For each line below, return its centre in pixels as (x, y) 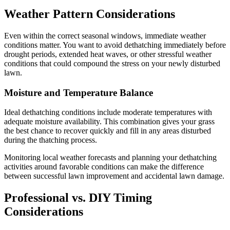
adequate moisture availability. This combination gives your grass (109, 122)
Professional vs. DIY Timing (78, 198)
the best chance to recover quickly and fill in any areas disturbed (108, 131)
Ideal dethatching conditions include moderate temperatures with (108, 112)
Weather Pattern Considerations (90, 14)
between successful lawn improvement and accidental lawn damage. (114, 176)
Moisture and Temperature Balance (79, 92)
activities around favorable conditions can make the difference (104, 167)
